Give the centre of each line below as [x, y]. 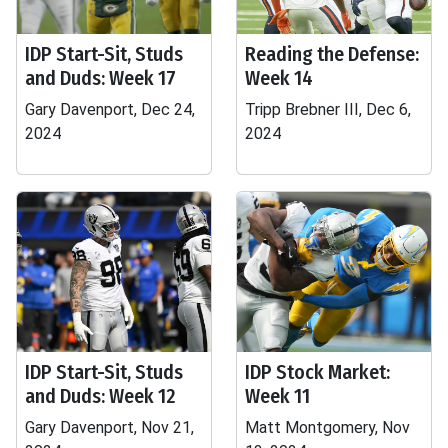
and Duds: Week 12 [100, 396]
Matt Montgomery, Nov [327, 427]
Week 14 [279, 78]
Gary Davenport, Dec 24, [110, 109]
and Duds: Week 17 [100, 78]
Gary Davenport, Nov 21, [109, 427]
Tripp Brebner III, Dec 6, [328, 109]
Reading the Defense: [332, 54]
